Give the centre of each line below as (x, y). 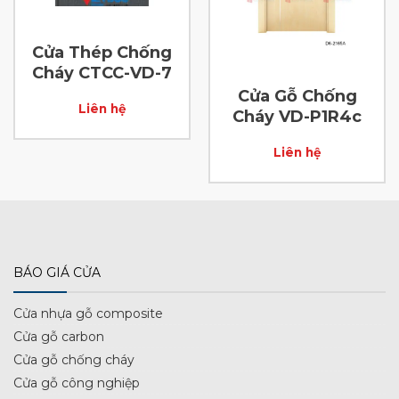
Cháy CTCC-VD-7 (102, 73)
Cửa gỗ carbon (59, 337)
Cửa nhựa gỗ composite (88, 314)
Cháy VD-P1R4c (297, 116)
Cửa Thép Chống (102, 52)
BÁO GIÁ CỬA (57, 273)
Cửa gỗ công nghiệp (77, 383)
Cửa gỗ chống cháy (74, 360)
